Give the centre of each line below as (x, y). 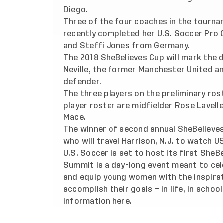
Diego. (76, 10)
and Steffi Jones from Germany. (127, 46)
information (88, 201)
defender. (82, 81)
